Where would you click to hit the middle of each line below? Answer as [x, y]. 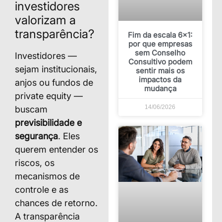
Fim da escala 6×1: [160, 35]
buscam [31, 110]
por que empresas [160, 44]
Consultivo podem [160, 61]
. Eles [69, 136]
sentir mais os [160, 70]
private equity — [49, 96]
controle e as [42, 190]
